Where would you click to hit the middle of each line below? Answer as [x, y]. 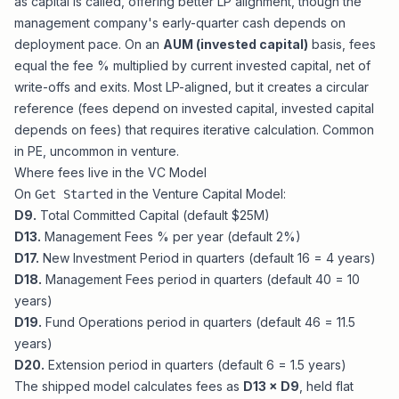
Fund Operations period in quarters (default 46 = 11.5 [199, 322]
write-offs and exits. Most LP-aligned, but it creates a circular [191, 87]
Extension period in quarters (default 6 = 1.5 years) [195, 365]
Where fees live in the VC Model [110, 172]
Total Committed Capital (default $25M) [153, 215]
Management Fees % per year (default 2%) [171, 236]
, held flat [326, 386]
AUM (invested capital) [236, 44]
